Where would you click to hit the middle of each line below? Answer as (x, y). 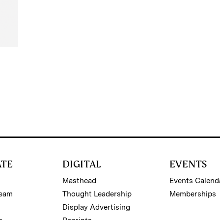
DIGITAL (82, 164)
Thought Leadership (97, 194)
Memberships (193, 194)
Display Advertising (96, 207)
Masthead (79, 180)
